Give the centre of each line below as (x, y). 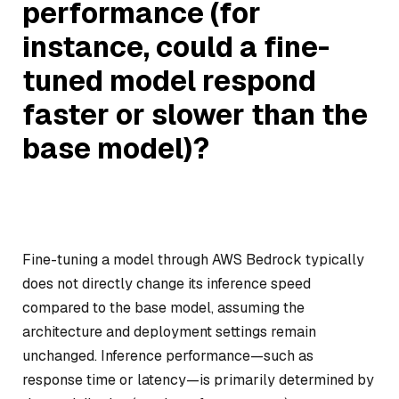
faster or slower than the (195, 114)
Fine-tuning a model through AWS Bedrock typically (193, 260)
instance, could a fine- (176, 47)
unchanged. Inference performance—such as (168, 356)
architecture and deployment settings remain (169, 332)
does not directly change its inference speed (167, 284)
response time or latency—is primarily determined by (198, 380)
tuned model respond (169, 81)
